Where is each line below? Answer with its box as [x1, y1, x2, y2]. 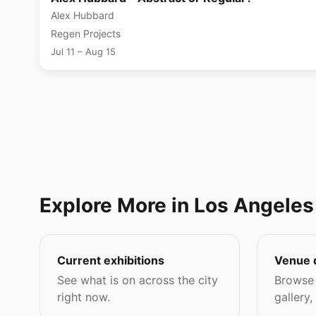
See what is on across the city [57, 272, 218, 287]
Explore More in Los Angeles [39, 193, 314, 217]
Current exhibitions [57, 253, 164, 267]
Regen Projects [51, 27, 121, 39]
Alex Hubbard [51, 8, 114, 21]
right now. [57, 289, 110, 304]
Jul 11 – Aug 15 [51, 45, 116, 57]
